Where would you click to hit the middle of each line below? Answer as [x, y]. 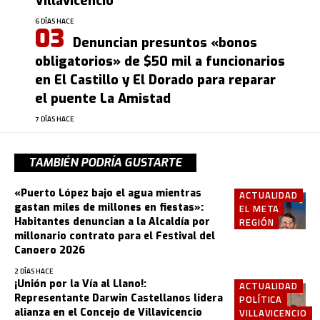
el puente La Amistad [103, 98]
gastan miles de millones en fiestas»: [109, 207]
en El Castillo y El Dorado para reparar [155, 80]
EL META [260, 208]
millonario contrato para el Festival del [115, 236]
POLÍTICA [261, 299]
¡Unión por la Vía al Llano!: [80, 284]
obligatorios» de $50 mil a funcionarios [160, 61]
